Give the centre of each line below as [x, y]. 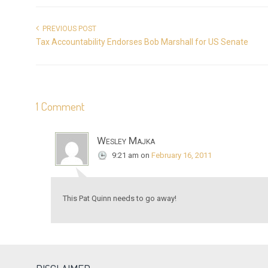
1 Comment [60, 106]
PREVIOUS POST [68, 29]
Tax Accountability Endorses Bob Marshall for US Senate [142, 42]
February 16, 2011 [182, 156]
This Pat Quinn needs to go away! [120, 199]
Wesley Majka [126, 141]
